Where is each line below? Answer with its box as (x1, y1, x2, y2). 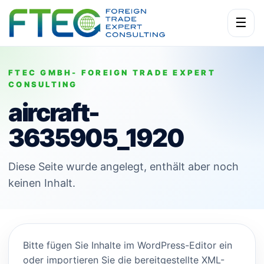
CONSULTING (8, 80, 78, 89)
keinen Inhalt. (8, 177, 75, 189)
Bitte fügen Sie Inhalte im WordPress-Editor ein (23, 239, 232, 251)
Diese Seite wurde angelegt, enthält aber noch (8, 160, 239, 173)
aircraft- (8, 97, 99, 127)
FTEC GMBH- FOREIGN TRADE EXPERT (8, 68, 216, 77)
